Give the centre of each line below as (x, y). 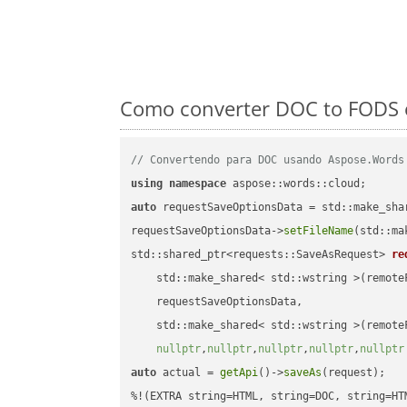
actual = (189, 373)
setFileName (319, 231)
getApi (239, 373)
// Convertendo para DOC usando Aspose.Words (268, 160)
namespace (198, 184)
